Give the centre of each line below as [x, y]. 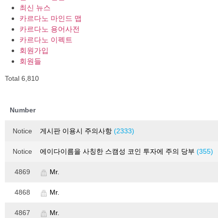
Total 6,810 [22, 79]
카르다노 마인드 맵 [51, 18]
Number [22, 110]
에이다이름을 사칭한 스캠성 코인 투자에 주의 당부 [118, 152]
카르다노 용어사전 [50, 29]
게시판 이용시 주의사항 [77, 131]
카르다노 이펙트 [46, 40]
